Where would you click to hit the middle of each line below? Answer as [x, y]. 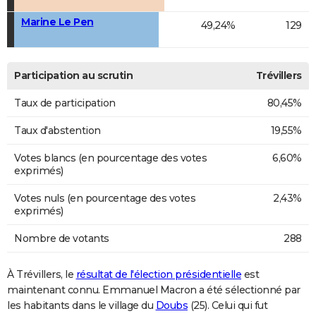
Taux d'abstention [57, 131]
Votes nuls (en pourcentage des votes [105, 199]
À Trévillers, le [42, 275]
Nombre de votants [62, 239]
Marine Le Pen [57, 22]
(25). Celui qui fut [227, 306]
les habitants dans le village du [81, 306]
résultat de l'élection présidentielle [158, 275]
